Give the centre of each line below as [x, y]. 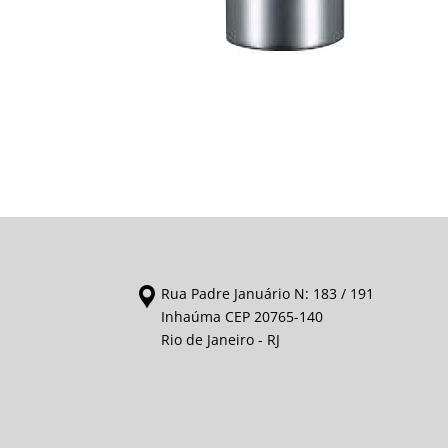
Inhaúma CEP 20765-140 [242, 316]
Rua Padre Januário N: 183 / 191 [268, 293]
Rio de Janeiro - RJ [221, 339]
